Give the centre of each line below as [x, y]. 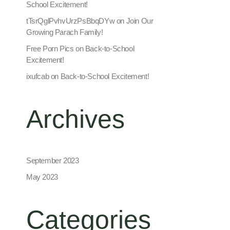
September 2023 [53, 161]
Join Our [140, 21]
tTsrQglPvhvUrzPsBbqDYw [71, 21]
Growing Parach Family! [65, 32]
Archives [75, 119]
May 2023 [42, 177]
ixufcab [38, 76]
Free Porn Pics [50, 48]
